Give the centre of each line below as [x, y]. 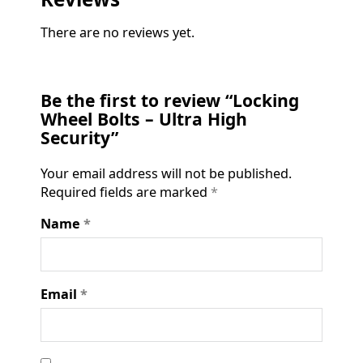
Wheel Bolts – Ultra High [144, 119]
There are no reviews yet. [117, 33]
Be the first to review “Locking [170, 100]
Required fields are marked [126, 192]
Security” [79, 138]
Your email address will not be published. [166, 174]
